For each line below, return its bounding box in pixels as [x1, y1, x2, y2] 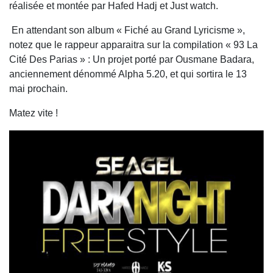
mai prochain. [9, 83, 68, 94]
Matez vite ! [9, 108, 58, 118]
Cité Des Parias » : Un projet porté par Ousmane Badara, [9, 54, 254, 65]
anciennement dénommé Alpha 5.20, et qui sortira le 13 [9, 69, 247, 79]
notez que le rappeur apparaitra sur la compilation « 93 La [9, 40, 258, 50]
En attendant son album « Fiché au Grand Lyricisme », [9, 25, 245, 35]
